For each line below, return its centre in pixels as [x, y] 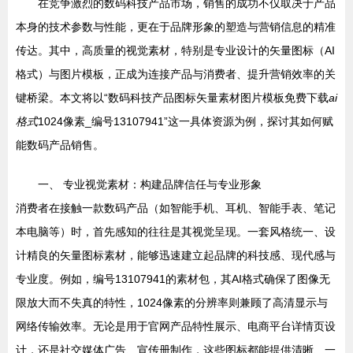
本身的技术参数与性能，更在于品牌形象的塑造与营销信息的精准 [176, 27]
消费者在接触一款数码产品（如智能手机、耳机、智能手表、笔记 [176, 208]
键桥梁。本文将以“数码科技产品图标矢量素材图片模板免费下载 [172, 98]
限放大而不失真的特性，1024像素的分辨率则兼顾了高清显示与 [172, 303]
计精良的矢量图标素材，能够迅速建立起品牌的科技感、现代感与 [176, 256]
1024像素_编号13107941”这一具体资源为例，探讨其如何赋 [186, 122]
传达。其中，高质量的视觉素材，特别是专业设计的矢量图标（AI [175, 51]
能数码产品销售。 [60, 145]
